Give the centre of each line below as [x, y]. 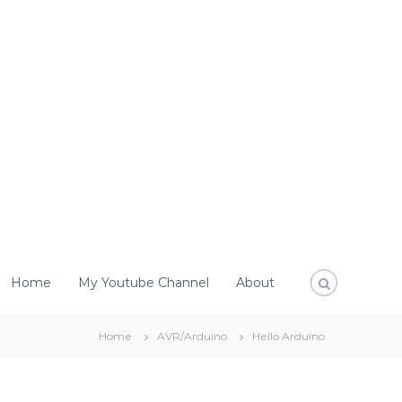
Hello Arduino [288, 336]
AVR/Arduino [192, 336]
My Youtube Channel [144, 282]
